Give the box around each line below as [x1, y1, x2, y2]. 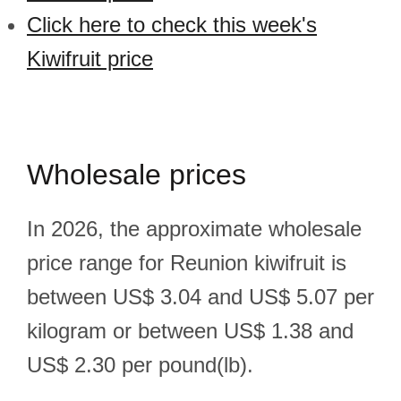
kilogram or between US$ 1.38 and [27, 319, 354, 343]
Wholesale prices [27, 158, 246, 191]
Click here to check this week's [27, 13, 317, 37]
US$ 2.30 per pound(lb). [27, 353, 253, 377]
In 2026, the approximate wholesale [27, 217, 362, 241]
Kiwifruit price [27, 47, 153, 71]
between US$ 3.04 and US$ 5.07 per [27, 285, 374, 309]
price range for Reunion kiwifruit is [27, 251, 346, 275]
